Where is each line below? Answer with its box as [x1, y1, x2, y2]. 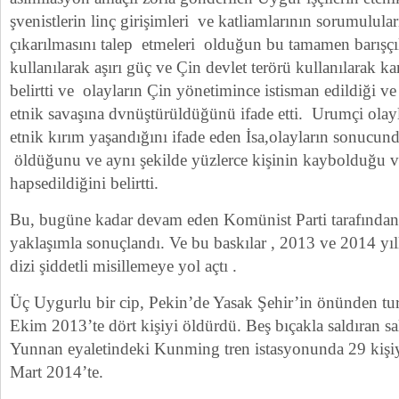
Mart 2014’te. [10, 362, 103, 381]
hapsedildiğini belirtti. [10, 174, 159, 192]
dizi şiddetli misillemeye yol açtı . [10, 256, 237, 275]
